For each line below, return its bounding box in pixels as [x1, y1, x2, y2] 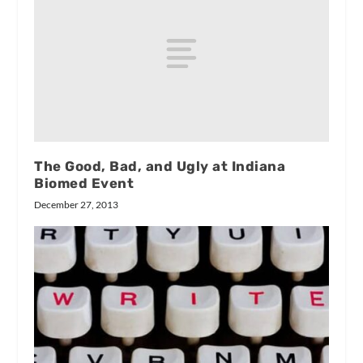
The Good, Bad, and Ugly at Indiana [34, 158, 286, 175]
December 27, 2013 [34, 199, 119, 211]
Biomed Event [34, 175, 135, 192]
